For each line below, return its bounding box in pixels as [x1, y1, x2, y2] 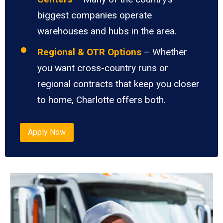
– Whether [144, 46, 187, 58]
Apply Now [28, 127, 66, 137]
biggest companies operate [37, 9, 152, 21]
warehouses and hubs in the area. [37, 25, 177, 37]
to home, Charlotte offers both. [37, 94, 166, 106]
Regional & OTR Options [37, 46, 141, 58]
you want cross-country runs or [37, 62, 168, 74]
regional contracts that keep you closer [37, 78, 200, 90]
